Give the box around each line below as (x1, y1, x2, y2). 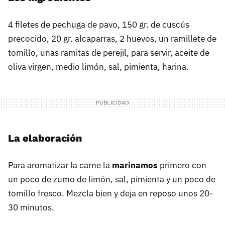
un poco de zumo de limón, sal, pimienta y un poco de (8, 174, 215, 185)
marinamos (112, 160, 158, 171)
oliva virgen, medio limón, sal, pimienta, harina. (8, 61, 189, 73)
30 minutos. (8, 202, 54, 213)
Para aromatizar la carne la (8, 160, 112, 171)
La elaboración (8, 132, 82, 145)
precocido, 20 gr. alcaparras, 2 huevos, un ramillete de (8, 33, 216, 45)
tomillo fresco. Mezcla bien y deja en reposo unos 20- (8, 188, 213, 199)
